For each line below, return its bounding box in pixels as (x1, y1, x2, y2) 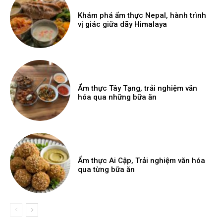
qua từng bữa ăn (78, 165, 135, 174)
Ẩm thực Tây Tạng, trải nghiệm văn (78, 83, 198, 93)
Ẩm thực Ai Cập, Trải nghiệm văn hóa (78, 156, 206, 165)
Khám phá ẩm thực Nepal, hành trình (78, 11, 207, 20)
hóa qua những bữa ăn (78, 92, 157, 102)
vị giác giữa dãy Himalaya (78, 20, 167, 29)
